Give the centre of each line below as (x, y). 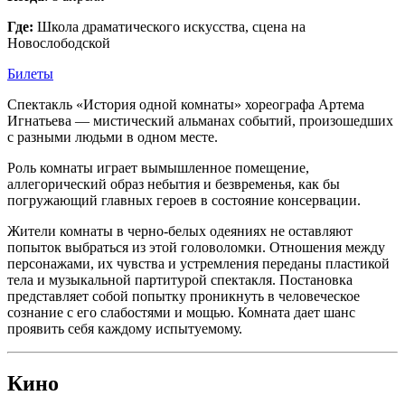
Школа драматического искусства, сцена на (171, 27)
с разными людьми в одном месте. (113, 137)
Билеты (30, 74)
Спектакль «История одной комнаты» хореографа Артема (186, 105)
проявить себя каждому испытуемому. (125, 329)
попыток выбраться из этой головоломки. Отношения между (196, 248)
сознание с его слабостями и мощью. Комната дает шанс (181, 313)
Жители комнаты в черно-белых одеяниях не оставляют (180, 231)
